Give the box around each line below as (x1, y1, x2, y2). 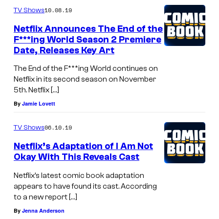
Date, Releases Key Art (14, 44, 114, 56)
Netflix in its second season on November (14, 75, 156, 84)
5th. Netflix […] (14, 86, 59, 95)
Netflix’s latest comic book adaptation (14, 171, 144, 180)
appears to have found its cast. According (14, 181, 157, 191)
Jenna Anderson (22, 206, 65, 214)
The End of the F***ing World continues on (14, 64, 158, 73)
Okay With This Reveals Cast (14, 152, 139, 163)
